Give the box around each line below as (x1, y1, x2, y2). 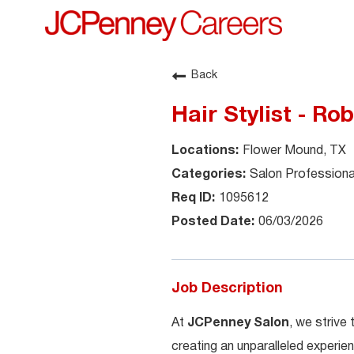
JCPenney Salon (187, 318, 289, 329)
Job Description (171, 282, 283, 296)
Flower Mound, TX (243, 145, 346, 156)
